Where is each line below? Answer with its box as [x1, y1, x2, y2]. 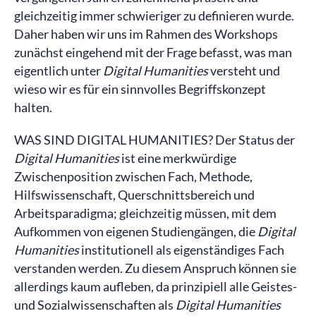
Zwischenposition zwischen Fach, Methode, [14, 169, 253, 184]
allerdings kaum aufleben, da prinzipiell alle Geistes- [14, 279, 297, 294]
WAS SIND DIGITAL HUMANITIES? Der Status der [14, 132, 295, 147]
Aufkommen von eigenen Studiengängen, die [14, 224, 257, 239]
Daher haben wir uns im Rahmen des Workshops [14, 26, 278, 42]
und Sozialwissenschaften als [14, 297, 176, 312]
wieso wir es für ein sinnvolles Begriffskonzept [14, 81, 266, 97]
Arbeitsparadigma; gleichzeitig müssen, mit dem [14, 205, 276, 221]
